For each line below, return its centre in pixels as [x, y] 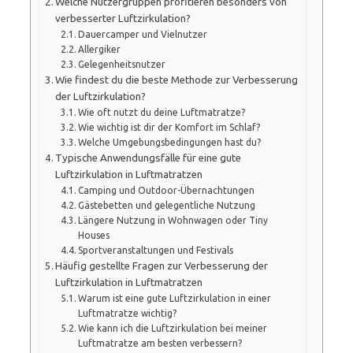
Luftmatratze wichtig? [128, 313]
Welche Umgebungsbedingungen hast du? [170, 142]
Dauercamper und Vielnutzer [143, 34]
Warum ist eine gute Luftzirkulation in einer [175, 298]
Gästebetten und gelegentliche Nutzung [167, 205]
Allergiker [100, 49]
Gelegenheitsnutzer [122, 64]
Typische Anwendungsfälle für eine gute [149, 158]
